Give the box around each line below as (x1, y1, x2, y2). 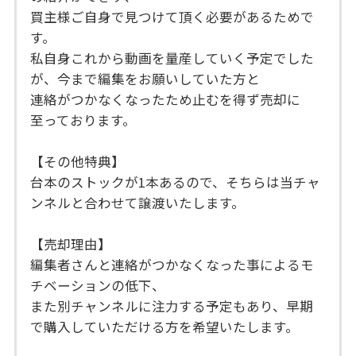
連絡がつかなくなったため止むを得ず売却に (30, 90, 301, 110)
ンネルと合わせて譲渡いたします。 (30, 193, 246, 213)
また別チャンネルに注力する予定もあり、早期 (30, 296, 314, 316)
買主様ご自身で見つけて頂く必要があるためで (30, 7, 315, 27)
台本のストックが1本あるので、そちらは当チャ (30, 172, 321, 192)
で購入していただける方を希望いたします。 (30, 317, 300, 337)
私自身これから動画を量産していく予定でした (30, 48, 315, 68)
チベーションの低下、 (30, 276, 166, 296)
